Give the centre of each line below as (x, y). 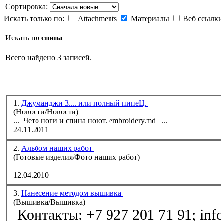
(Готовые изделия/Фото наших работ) (76, 157)
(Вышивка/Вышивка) (49, 202)
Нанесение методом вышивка (72, 193)
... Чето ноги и (39, 121)
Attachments (98, 18)
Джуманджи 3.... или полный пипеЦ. (85, 103)
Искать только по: (35, 18)
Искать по (23, 37)
